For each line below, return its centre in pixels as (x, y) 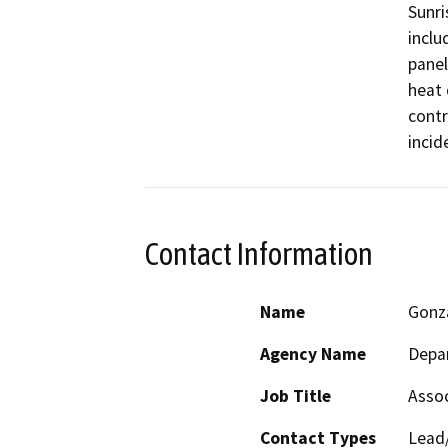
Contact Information (259, 253)
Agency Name (313, 354)
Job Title (295, 396)
